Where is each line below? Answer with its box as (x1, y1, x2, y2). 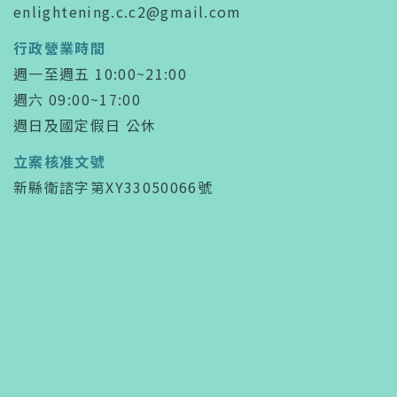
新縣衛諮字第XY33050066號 (13, 175, 214, 198)
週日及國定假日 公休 (13, 113, 157, 136)
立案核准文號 (13, 150, 106, 172)
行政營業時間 (13, 36, 106, 58)
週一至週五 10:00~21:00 (13, 62, 188, 84)
